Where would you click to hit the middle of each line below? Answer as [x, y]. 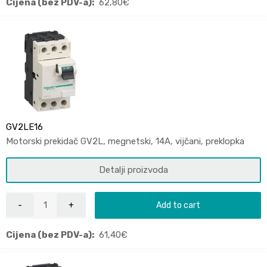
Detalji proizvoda [133, 170]
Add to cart [178, 205]
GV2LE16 [24, 127]
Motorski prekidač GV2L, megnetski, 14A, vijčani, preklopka [125, 141]
